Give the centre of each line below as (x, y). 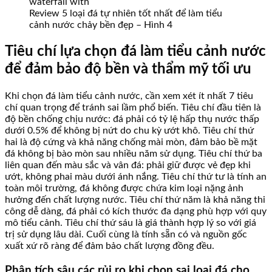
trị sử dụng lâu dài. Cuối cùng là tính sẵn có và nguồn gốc (126, 234)
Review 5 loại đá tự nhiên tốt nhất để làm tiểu (126, 14)
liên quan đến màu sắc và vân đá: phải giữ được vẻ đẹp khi (128, 165)
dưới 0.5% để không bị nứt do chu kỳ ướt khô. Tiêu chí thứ (129, 130)
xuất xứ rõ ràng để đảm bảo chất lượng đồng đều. (110, 246)
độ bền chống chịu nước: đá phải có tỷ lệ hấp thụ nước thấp (132, 119)
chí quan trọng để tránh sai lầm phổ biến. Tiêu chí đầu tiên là (133, 107)
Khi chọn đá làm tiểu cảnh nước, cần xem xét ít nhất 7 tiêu (129, 96)
